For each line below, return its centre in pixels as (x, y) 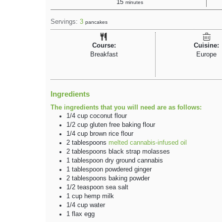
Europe (206, 55)
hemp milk (99, 196)
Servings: (65, 22)
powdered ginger (128, 169)
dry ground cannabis (134, 160)
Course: (104, 46)
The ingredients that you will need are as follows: (126, 107)
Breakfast (104, 55)
